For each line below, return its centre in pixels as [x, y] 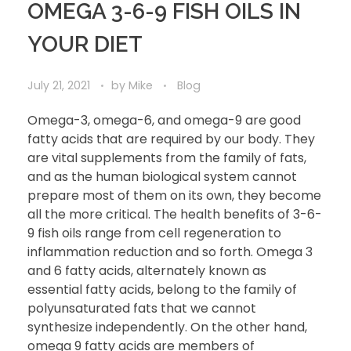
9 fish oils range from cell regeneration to [154, 233]
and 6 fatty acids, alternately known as [147, 270]
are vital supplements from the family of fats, [167, 157]
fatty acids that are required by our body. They [171, 139]
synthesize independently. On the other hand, [167, 327]
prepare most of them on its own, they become [174, 195]
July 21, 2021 [59, 85]
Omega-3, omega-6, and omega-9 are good [164, 120]
